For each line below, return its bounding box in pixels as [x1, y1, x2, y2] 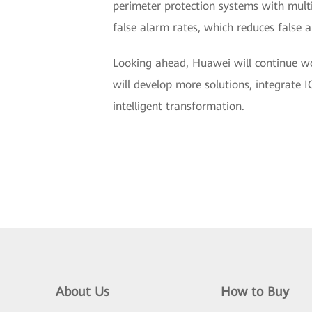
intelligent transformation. [113, 100, 244, 114]
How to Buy [220, 284, 289, 299]
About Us [56, 284, 109, 299]
